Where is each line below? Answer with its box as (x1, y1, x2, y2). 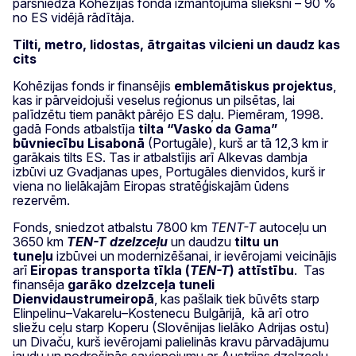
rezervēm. (13, 192, 70, 208)
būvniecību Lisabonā (13, 134, 145, 151)
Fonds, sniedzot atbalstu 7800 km (13, 219, 211, 235)
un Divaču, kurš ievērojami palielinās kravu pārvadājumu (13, 333, 329, 350)
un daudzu (168, 233, 234, 250)
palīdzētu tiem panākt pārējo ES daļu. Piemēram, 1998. (13, 106, 323, 122)
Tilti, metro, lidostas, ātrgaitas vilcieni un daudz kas (13, 36, 340, 52)
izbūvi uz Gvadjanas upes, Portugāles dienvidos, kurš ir (13, 163, 325, 180)
